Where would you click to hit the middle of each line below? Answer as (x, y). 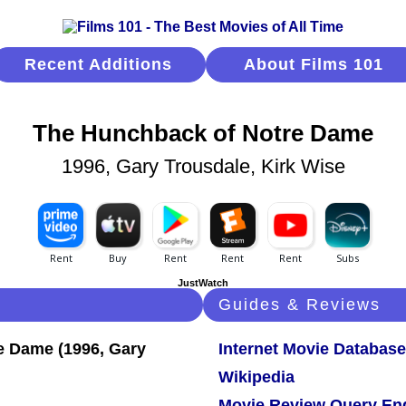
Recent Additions (98, 64)
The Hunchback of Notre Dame (203, 134)
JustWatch (203, 283)
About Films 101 (313, 64)
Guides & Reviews (300, 305)
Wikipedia (256, 377)
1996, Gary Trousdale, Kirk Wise (203, 167)
